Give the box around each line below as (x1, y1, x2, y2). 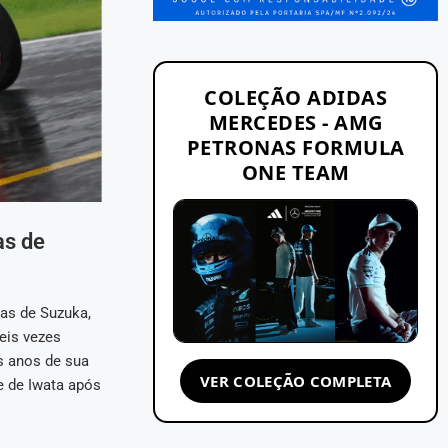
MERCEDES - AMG (208, 108, 383, 136)
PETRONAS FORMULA (186, 133, 405, 161)
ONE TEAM (241, 158, 350, 186)
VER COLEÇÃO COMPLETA (200, 370, 392, 391)
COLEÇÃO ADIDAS (204, 83, 388, 111)
